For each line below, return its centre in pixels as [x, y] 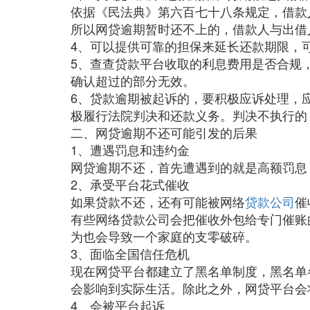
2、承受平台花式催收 [130, 184]
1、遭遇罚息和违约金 [130, 149]
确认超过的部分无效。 [133, 80]
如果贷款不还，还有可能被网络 [158, 201]
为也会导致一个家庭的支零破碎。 [164, 236]
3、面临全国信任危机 [130, 253]
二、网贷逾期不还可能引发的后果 [164, 132]
